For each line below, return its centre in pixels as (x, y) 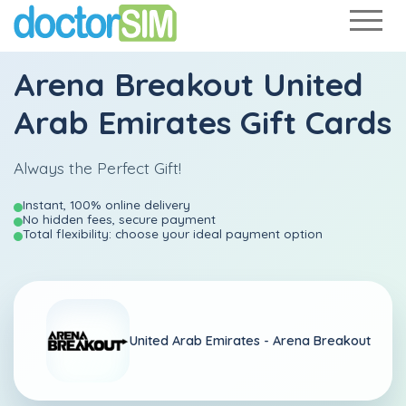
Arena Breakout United (188, 84)
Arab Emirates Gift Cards (203, 122)
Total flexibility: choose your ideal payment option (173, 233)
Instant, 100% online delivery (106, 204)
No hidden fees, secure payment (119, 219)
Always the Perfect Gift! (97, 168)
